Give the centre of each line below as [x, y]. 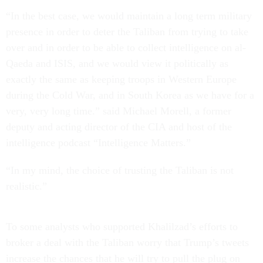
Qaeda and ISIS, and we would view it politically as [117, 63]
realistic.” [28, 186]
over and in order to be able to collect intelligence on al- [126, 48]
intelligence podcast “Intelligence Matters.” [98, 143]
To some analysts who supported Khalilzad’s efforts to [122, 227]
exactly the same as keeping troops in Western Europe [121, 79]
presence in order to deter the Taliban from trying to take [127, 32]
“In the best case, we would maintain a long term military [129, 16]
